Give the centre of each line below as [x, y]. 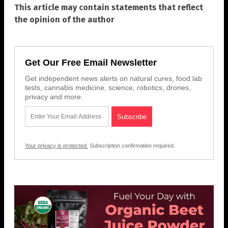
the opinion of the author [64, 20]
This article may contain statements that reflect [109, 8]
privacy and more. [54, 97]
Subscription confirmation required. [132, 146]
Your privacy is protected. [56, 146]
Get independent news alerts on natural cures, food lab [113, 79]
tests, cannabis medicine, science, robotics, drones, [108, 88]
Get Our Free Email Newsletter [91, 63]
